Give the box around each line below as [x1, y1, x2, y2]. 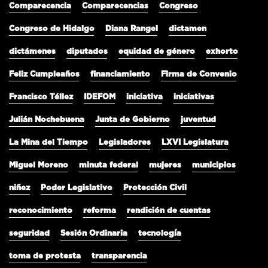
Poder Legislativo [41, 184, 112, 193]
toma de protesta [9, 252, 81, 261]
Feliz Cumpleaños [9, 71, 80, 79]
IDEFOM [84, 93, 115, 102]
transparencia [92, 252, 147, 261]
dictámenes [9, 48, 56, 56]
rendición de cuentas [127, 207, 211, 215]
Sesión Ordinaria [60, 230, 127, 238]
